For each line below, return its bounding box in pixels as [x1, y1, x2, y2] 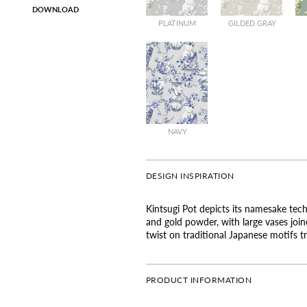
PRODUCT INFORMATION [145, 273, 252, 286]
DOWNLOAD [32, 3, 79, 14]
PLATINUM [158, 17, 197, 28]
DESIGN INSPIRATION [145, 169, 234, 182]
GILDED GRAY [228, 17, 276, 28]
